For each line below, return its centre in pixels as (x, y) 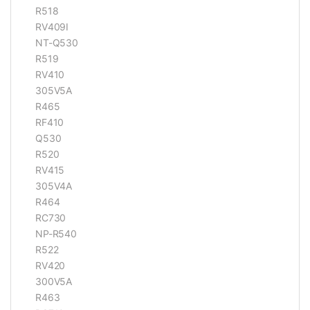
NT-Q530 (57, 43)
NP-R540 (56, 234)
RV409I (52, 27)
